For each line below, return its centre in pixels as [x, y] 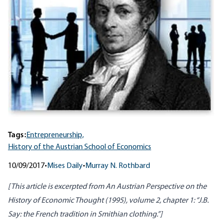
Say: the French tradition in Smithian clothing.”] [85, 215]
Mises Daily [65, 166]
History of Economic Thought [56, 201]
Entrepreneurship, [55, 136]
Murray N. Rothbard [118, 166]
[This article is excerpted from [57, 187]
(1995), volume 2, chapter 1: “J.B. [156, 201]
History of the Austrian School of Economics [80, 147]
